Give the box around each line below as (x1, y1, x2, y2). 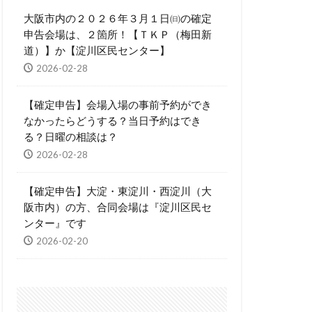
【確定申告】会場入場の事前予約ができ (24, 98, 212, 111)
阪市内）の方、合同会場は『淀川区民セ (24, 201, 212, 213)
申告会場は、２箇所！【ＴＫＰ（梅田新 (24, 28, 212, 40)
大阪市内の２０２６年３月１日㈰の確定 (24, 12, 212, 24)
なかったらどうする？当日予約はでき (24, 114, 201, 127)
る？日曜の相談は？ (24, 130, 118, 143)
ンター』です (24, 217, 86, 229)
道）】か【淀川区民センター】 (24, 44, 170, 56)
